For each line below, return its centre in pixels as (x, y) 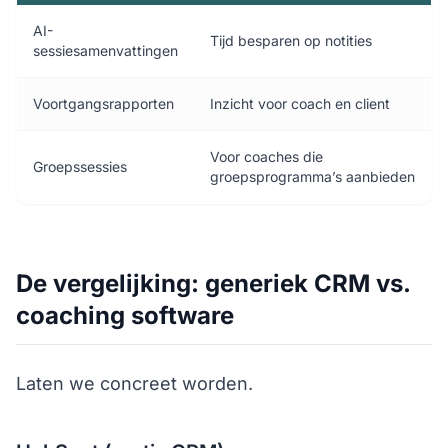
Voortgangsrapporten (103, 103)
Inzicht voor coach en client (300, 103)
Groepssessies (80, 166)
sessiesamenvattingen (105, 50)
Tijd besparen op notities (291, 40)
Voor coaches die (266, 156)
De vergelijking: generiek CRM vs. (213, 283)
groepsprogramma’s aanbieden (312, 176)
